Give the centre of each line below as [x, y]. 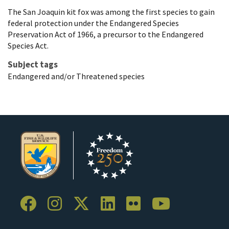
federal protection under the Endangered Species [93, 23]
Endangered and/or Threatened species [76, 76]
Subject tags [33, 64]
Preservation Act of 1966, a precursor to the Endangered [106, 34]
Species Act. [28, 45]
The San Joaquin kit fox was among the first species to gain [111, 12]
